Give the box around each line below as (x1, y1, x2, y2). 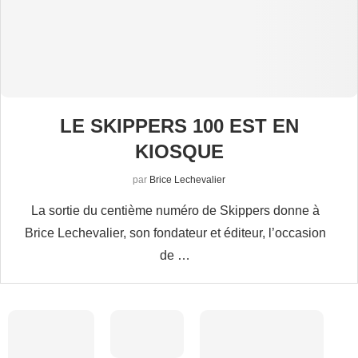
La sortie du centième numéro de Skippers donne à (30, 204, 320, 218)
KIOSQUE (134, 141, 224, 163)
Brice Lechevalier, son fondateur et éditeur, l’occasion (24, 226, 326, 241)
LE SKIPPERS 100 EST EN (59, 115, 299, 137)
